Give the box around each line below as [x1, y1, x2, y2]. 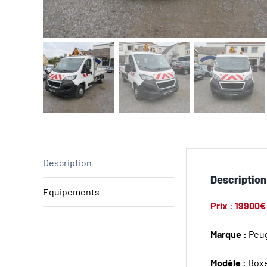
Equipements [43, 185, 100, 197]
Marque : [210, 228, 247, 240]
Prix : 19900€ [210, 199, 266, 211]
